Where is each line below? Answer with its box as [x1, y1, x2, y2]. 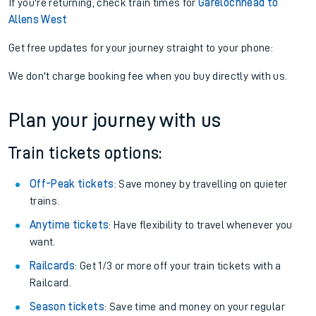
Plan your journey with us [8, 212, 221, 231]
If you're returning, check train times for [8, 98, 199, 109]
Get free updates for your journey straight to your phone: [8, 143, 273, 154]
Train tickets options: [8, 245, 162, 262]
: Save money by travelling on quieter [114, 279, 288, 291]
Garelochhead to [198, 98, 279, 109]
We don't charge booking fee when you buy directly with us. [8, 171, 288, 183]
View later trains [97, 39, 191, 51]
